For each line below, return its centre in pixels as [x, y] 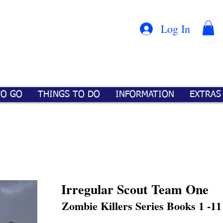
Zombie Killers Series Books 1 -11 [142, 206]
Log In [176, 29]
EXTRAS [205, 95]
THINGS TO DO [69, 95]
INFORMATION [145, 95]
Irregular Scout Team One [135, 189]
